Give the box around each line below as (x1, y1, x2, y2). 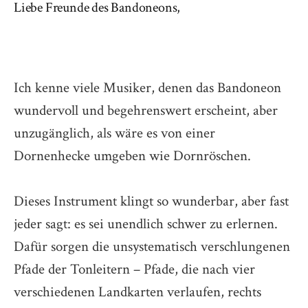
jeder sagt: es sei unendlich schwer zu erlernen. (14, 214, 278, 233)
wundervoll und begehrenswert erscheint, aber (14, 100, 278, 120)
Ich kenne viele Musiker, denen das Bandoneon (14, 78, 281, 97)
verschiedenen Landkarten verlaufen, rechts (14, 282, 261, 301)
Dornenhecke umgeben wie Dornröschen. (14, 146, 251, 165)
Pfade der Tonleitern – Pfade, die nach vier (14, 259, 255, 278)
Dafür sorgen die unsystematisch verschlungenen (14, 236, 290, 256)
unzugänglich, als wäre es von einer (14, 123, 215, 142)
